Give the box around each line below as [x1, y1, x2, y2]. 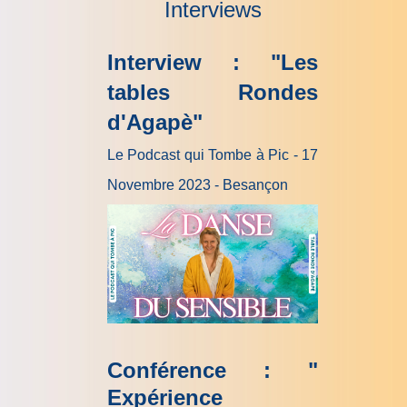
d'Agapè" [107, 110, 203, 134]
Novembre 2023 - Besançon [107, 177, 288, 193]
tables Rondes [107, 80, 318, 104]
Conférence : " [107, 357, 318, 382]
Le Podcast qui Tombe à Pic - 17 [107, 147, 318, 163]
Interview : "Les [107, 50, 318, 74]
